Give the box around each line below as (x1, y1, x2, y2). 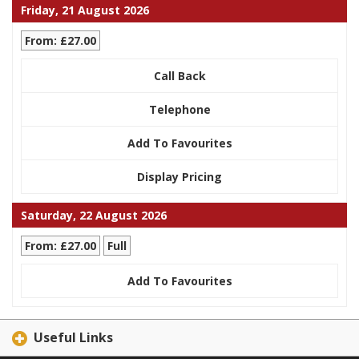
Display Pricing (137, 168, 222, 184)
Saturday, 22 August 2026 (21, 207, 167, 223)
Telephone (148, 101, 211, 117)
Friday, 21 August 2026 (21, 2, 149, 18)
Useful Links (34, 328, 113, 346)
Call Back (153, 67, 206, 83)
